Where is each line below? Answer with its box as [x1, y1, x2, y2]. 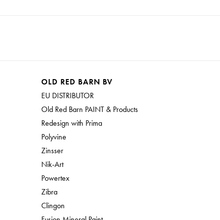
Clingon [41, 200, 65, 211]
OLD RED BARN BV [41, 76, 112, 87]
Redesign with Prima [41, 117, 102, 128]
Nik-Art [41, 159, 63, 169]
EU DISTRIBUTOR [41, 90, 94, 101]
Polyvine [41, 131, 66, 142]
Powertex [41, 172, 69, 183]
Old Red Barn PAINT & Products [41, 104, 138, 114]
